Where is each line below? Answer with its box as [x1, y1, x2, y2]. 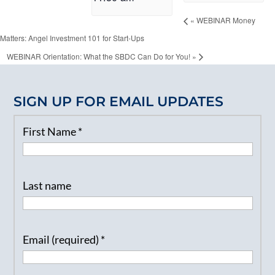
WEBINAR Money [194, 14, 255, 25]
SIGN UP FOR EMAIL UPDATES [14, 93, 224, 110]
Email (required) [22, 232, 101, 246]
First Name [22, 124, 78, 138]
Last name [22, 178, 71, 192]
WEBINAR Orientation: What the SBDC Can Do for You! [7, 50, 192, 61]
